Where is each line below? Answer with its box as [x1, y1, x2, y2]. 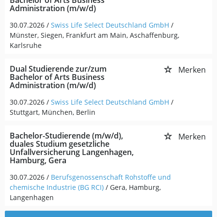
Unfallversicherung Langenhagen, [10, 147, 134, 157]
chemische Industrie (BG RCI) [10, 183, 104, 192]
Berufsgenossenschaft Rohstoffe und [51, 172, 171, 182]
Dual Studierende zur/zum [10, 63, 107, 74]
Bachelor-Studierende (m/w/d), [10, 130, 123, 141]
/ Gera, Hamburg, [106, 183, 161, 192]
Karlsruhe [10, 41, 42, 50]
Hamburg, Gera [10, 155, 66, 166]
